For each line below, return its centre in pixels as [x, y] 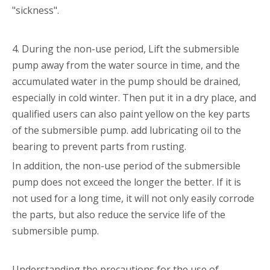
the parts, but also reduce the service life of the [119, 214]
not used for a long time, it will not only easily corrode [133, 198]
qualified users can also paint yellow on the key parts [131, 114]
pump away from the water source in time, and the [126, 65]
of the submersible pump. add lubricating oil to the [127, 130]
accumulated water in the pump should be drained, [126, 81]
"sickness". [36, 10]
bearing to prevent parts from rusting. [99, 146]
